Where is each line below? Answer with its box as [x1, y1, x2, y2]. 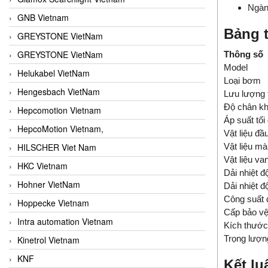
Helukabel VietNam [17, 66, 90, 79]
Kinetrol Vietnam [17, 233, 80, 246]
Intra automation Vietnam [17, 215, 113, 227]
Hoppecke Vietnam [17, 196, 89, 209]
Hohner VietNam [17, 178, 80, 190]
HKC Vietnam [17, 159, 68, 172]
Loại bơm [223, 75, 261, 86]
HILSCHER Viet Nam [17, 141, 96, 153]
